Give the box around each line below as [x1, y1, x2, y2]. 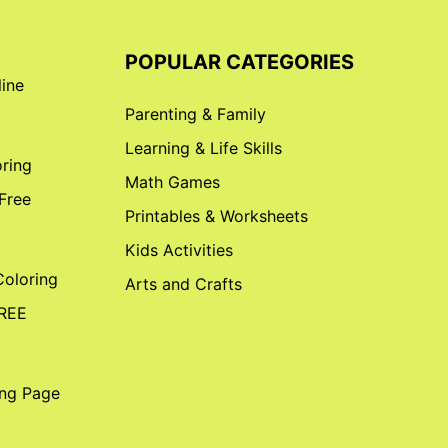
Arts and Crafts [124, 274, 242, 294]
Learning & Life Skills [124, 138, 282, 158]
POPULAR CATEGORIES [124, 50, 354, 74]
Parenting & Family [124, 104, 266, 124]
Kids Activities [124, 240, 233, 260]
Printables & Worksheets [124, 206, 308, 226]
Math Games [124, 172, 220, 192]
